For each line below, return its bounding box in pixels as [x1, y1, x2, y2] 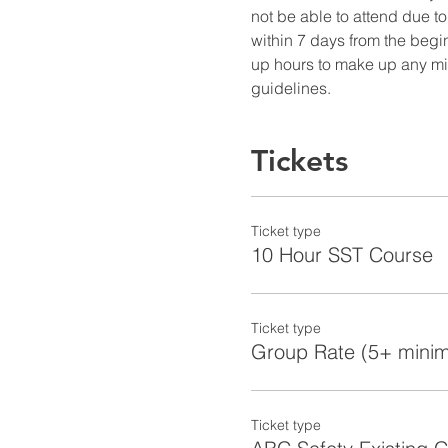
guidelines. [250, 78, 331, 99]
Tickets [250, 143, 348, 180]
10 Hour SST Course [250, 242, 433, 268]
